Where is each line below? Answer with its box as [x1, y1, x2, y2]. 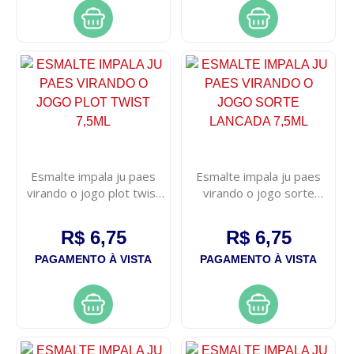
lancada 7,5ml [221, 201, 296, 218]
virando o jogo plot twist [26, 185, 160, 201]
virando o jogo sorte [202, 185, 314, 201]
